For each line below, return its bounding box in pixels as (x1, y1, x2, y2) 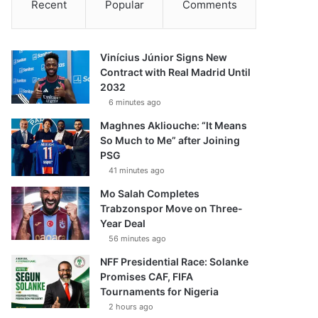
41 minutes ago (109, 165, 165, 175)
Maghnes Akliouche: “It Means (100, 119, 248, 131)
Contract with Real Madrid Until (100, 66, 251, 78)
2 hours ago (109, 302, 154, 312)
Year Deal (100, 217, 146, 229)
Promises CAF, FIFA (100, 270, 194, 283)
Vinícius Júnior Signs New (100, 51, 228, 63)
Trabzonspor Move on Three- (100, 202, 243, 214)
